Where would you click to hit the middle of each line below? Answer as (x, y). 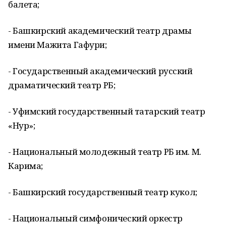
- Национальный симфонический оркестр (95, 218)
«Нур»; (22, 125)
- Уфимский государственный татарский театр (107, 111)
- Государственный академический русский (100, 71)
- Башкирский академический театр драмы (100, 31)
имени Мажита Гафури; (58, 45)
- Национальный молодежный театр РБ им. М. (105, 152)
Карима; (26, 166)
